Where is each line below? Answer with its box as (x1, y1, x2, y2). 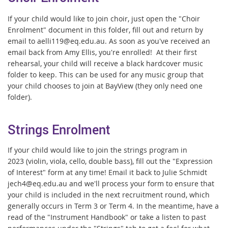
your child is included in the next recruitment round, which (8, 190, 210, 200)
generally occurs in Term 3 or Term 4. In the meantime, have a (8, 201, 219, 211)
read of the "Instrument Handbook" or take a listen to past (8, 212, 206, 222)
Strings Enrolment (8, 121, 110, 138)
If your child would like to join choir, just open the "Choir (8, 14, 200, 24)
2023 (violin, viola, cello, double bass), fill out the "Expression (8, 156, 213, 166)
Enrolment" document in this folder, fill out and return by (8, 25, 203, 35)
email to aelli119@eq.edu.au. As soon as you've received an (8, 36, 210, 46)
